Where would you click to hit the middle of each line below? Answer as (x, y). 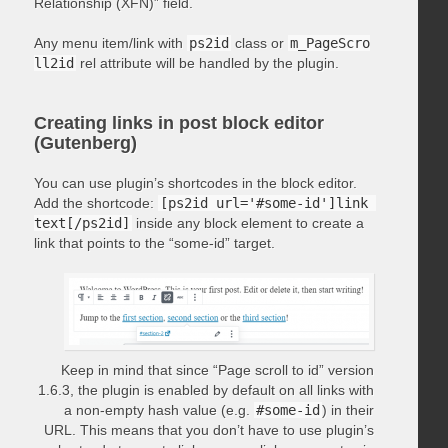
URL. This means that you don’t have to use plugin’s (209, 429)
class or (259, 42)
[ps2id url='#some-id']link (263, 202)
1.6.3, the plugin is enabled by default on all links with (206, 389)
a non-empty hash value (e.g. (159, 409)
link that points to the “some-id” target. (154, 242)
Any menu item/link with (110, 42)
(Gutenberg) (85, 142)
